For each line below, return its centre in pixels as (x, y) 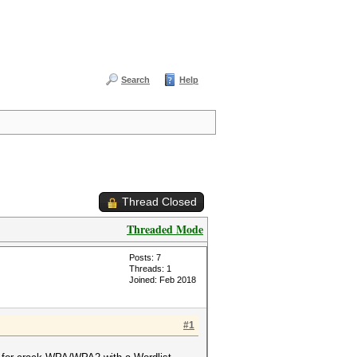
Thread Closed (159, 202)
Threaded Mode (165, 229)
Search (135, 80)
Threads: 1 (150, 269)
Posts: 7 (145, 257)
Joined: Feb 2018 (163, 280)
